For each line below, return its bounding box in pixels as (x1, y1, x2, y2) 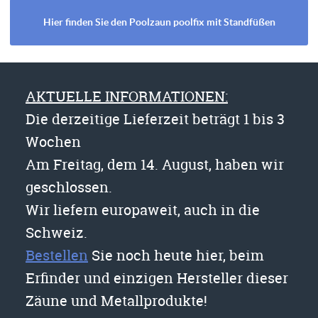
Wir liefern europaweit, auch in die (26, 199, 260, 219)
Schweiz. (26, 222, 87, 242)
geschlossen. (26, 177, 112, 197)
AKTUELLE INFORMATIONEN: (26, 86, 228, 106)
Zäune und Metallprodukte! (26, 290, 207, 310)
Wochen (26, 131, 81, 151)
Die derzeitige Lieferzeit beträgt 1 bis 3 (26, 109, 285, 128)
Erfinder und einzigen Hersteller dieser (26, 268, 288, 287)
